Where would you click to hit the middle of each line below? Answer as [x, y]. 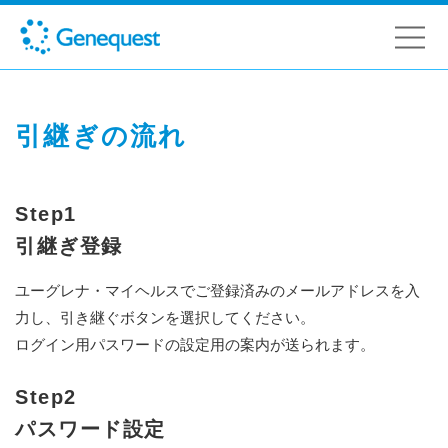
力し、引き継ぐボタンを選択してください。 [165, 318]
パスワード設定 [90, 428]
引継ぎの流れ [101, 136]
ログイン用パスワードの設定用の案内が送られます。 [195, 345]
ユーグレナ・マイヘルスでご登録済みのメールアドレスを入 [217, 291]
